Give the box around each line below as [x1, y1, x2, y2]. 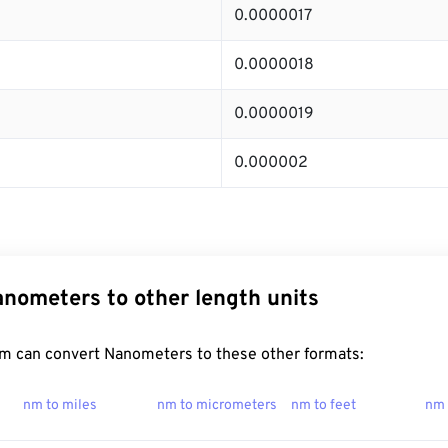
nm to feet [291, 397, 356, 415]
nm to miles [23, 397, 97, 415]
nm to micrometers [157, 397, 277, 415]
